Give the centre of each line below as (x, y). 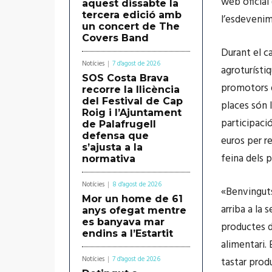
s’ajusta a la (112, 147)
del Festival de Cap (132, 101)
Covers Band (115, 38)
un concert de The (131, 26)
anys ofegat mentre (134, 210)
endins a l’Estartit (127, 233)
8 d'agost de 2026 (137, 184)
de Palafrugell (119, 124)
